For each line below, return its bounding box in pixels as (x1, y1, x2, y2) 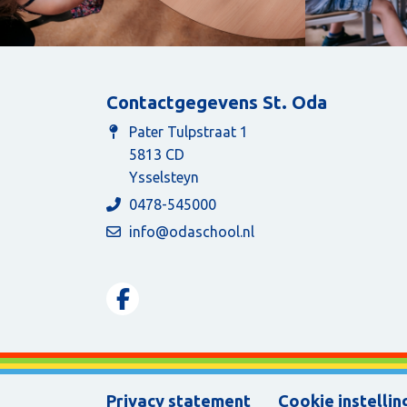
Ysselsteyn (129, 169, 199, 186)
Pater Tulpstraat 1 (129, 124, 248, 141)
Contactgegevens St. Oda (106, 92, 327, 114)
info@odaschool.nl (129, 223, 254, 241)
